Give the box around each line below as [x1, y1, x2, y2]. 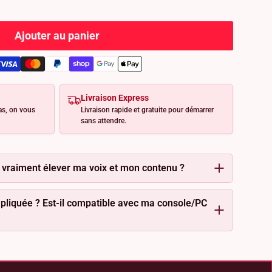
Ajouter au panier [15, 29, 100, 42]
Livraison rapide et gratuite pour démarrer [81, 105, 214, 114]
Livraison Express [81, 92, 149, 103]
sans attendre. [81, 116, 127, 125]
